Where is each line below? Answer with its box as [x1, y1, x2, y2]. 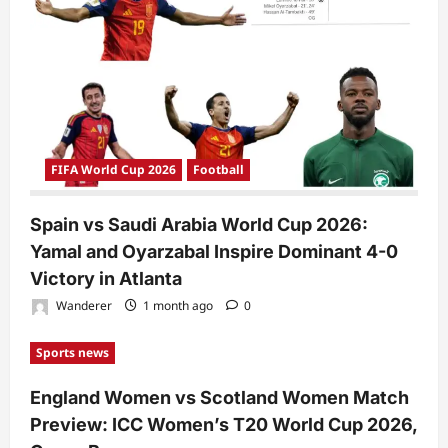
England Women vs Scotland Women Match [30, 386, 409, 408]
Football [193, 160, 244, 178]
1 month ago [140, 297, 216, 315]
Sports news [36, 343, 109, 361]
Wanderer [53, 297, 112, 315]
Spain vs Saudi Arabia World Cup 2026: [30, 213, 368, 235]
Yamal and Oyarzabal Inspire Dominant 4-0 [30, 240, 398, 262]
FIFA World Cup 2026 [51, 160, 176, 178]
